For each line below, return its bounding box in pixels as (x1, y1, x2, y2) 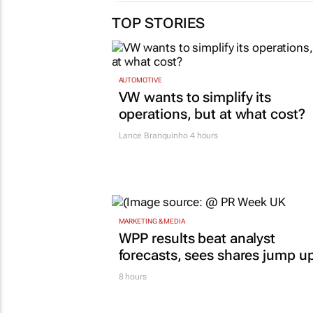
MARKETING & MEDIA (118, 217, 185, 225)
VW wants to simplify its (118, 89, 272, 106)
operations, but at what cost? (118, 105, 305, 123)
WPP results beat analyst (118, 229, 276, 247)
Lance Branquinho (118, 131, 188, 141)
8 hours (118, 271, 147, 282)
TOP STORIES (111, 14, 205, 31)
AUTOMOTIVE (118, 76, 162, 85)
